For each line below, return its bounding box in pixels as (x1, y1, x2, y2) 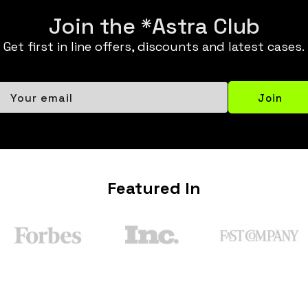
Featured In (107, 175, 201, 199)
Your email (10, 89, 73, 104)
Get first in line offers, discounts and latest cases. (3, 37, 305, 54)
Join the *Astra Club (48, 9, 260, 40)
